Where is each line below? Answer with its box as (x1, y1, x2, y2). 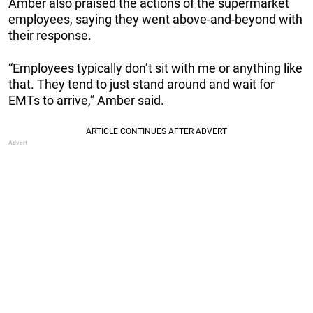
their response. (8, 28, 92, 43)
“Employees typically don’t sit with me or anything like (8, 61, 303, 76)
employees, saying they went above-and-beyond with (8, 12, 303, 27)
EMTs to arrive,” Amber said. (8, 93, 164, 108)
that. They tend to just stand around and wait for (8, 77, 275, 92)
